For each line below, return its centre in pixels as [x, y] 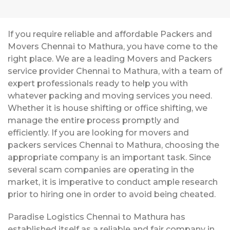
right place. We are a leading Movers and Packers [110, 59]
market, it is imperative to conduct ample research [113, 182]
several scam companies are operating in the [101, 169]
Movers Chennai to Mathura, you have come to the [113, 46]
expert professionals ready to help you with [98, 83]
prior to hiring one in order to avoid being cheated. [112, 194]
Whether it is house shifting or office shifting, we [108, 108]
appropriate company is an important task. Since [109, 157]
